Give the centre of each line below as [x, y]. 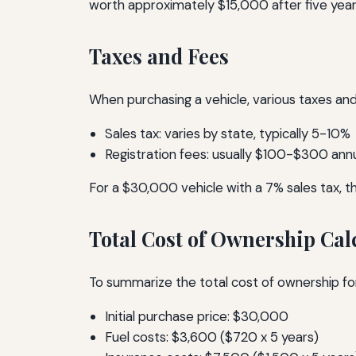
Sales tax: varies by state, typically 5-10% [228, 133]
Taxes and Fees [159, 56]
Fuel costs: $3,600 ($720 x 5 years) [212, 337]
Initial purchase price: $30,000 [197, 317]
